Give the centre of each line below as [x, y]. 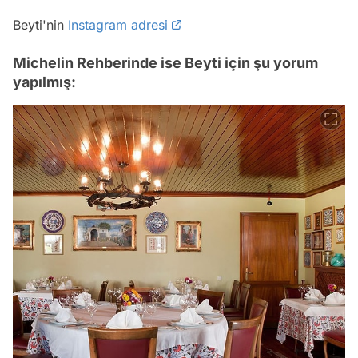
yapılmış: [44, 82]
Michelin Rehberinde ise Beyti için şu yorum [165, 62]
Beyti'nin [40, 24]
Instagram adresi [118, 24]
